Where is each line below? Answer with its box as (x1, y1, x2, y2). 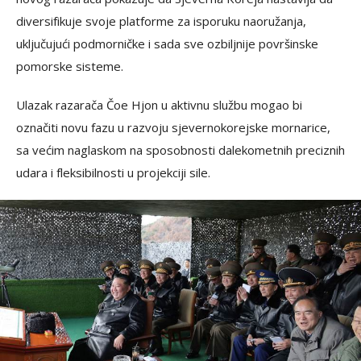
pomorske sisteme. (16, 58, 123, 75)
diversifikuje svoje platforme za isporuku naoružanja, (16, 13, 306, 30)
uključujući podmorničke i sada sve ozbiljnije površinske (16, 35, 318, 52)
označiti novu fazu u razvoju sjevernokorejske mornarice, (16, 119, 330, 136)
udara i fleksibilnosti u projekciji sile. (16, 164, 210, 181)
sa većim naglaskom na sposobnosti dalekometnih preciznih (16, 142, 345, 159)
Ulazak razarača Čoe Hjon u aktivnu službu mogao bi (16, 97, 302, 114)
